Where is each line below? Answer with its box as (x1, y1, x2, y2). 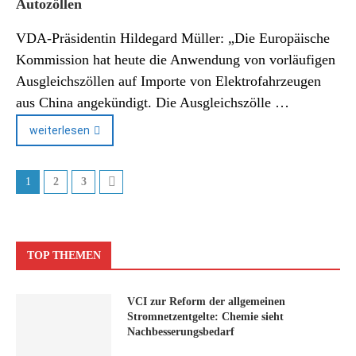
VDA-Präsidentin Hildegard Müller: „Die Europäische (16, 30, 330, 46)
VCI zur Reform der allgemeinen (127, 296, 285, 308)
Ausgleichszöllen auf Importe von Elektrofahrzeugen (16, 73, 321, 89)
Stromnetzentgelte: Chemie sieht (127, 311, 284, 323)
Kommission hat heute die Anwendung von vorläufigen (16, 52, 335, 68)
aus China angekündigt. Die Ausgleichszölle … (16, 95, 289, 110)
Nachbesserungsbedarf (127, 326, 234, 338)
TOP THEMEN (27, 250, 101, 261)
